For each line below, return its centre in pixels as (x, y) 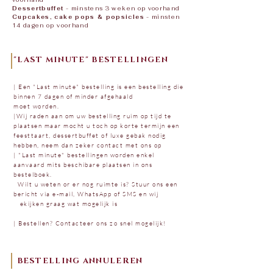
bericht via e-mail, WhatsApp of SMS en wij (86, 194)
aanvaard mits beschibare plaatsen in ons (83, 165)
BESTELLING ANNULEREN (80, 261)
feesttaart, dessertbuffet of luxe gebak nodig (90, 136)
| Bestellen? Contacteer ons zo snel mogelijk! (90, 223)
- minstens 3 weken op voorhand (122, 9)
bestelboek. (33, 175)
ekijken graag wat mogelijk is (66, 204)
